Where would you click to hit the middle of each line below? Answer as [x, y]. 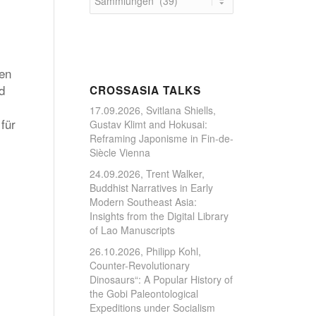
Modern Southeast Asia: [143, 202]
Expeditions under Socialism [152, 308]
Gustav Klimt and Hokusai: [148, 124]
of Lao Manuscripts [132, 230]
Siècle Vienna [120, 152]
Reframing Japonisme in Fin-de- [161, 138]
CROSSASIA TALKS [145, 90]
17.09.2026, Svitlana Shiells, [152, 110]
